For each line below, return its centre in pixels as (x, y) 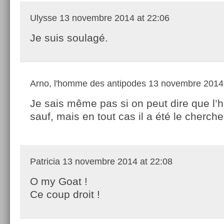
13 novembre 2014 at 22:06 (113, 18)
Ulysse (43, 18)
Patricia (45, 161)
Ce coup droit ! (65, 194)
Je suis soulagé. (69, 37)
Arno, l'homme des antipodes (88, 83)
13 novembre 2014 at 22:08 (116, 161)
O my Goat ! (59, 181)
